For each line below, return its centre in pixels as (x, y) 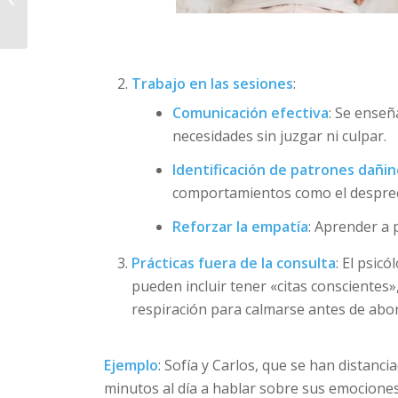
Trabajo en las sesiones (213, 83)
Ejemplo (131, 365)
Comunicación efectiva (251, 112)
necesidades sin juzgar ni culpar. (280, 135)
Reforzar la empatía (241, 226)
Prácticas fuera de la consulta (234, 263)
